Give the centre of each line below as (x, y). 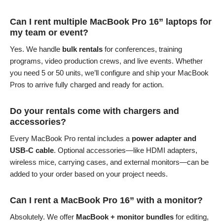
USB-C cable (32, 150)
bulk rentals (82, 49)
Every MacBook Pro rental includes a (71, 138)
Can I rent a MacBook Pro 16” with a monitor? (106, 200)
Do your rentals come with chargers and (94, 111)
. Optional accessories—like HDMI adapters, (125, 150)
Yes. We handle (36, 49)
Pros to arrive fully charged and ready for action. (87, 84)
